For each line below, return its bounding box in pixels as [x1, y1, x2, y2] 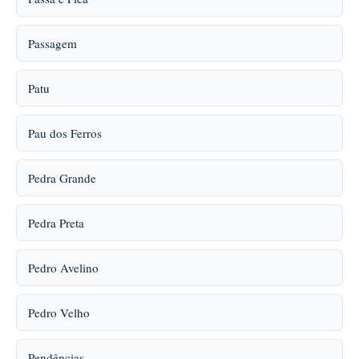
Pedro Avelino [28, 260, 99, 276]
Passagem [28, 35, 77, 51]
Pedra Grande [28, 170, 96, 186]
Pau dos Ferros [28, 125, 102, 141]
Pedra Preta [28, 215, 84, 231]
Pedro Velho [28, 305, 90, 321]
